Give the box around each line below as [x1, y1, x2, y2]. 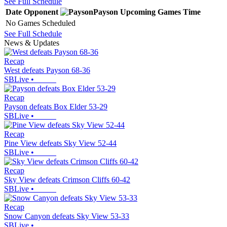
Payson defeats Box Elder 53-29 [4, 102, 107, 111]
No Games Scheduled [6, 18, 75, 27]
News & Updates [4, 38, 59, 47]
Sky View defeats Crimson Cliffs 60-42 [4, 175, 130, 184]
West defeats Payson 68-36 [4, 65, 90, 74]
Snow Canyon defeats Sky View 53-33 [4, 211, 129, 220]
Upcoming [120, 7, 156, 16]
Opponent [24, 7, 58, 16]
